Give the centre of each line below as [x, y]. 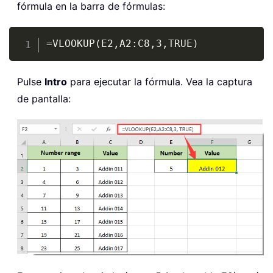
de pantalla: [44, 98]
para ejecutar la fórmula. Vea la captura [160, 81]
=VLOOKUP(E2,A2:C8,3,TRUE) [122, 43]
